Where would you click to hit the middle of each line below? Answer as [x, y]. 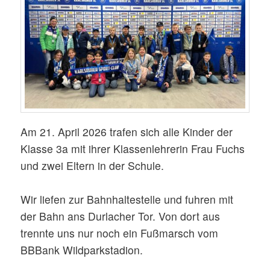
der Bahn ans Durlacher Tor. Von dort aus [121, 216]
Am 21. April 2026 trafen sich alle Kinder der [127, 131]
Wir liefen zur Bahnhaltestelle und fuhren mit [127, 199]
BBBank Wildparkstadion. [82, 250]
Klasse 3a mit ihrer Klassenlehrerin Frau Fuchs [133, 148]
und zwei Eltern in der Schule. [93, 165]
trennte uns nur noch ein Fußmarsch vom [120, 233]
